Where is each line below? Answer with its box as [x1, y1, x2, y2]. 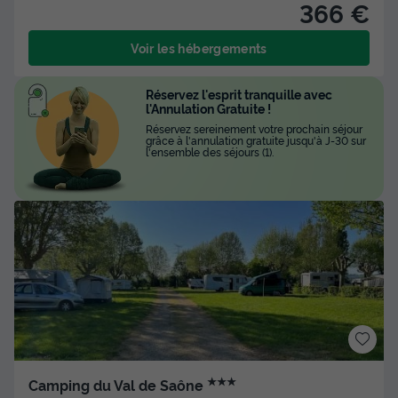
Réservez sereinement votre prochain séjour [146, 120, 362, 136]
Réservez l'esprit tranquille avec [146, 84, 332, 102]
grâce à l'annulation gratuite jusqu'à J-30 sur [146, 131, 366, 147]
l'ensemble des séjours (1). [146, 143, 274, 159]
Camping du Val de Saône [28, 375, 207, 395]
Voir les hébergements [131, 38, 267, 56]
